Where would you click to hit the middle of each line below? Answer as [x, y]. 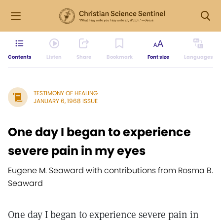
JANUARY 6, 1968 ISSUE [66, 101]
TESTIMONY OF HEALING [66, 93]
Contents [20, 57]
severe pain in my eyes [77, 151]
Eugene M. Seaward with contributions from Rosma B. [110, 170]
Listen [54, 57]
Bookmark [119, 57]
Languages [198, 57]
